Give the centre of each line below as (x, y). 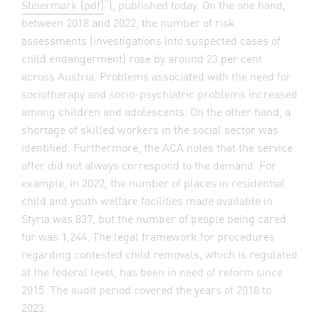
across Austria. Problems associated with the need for (156, 75)
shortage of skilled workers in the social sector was (150, 129)
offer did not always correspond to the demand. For (149, 164)
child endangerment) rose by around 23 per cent (142, 58)
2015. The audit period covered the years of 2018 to (146, 289)
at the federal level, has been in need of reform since (152, 271)
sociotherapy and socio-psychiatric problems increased (159, 93)
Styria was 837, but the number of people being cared (154, 218)
